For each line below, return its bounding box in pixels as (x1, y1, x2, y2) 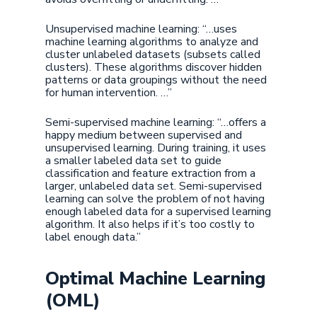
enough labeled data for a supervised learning (45, 204, 271, 219)
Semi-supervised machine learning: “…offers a (45, 115, 266, 130)
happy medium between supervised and (45, 127, 242, 143)
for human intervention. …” (45, 85, 172, 100)
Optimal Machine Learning (45, 266, 266, 291)
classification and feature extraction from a (45, 166, 255, 181)
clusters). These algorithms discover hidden (45, 59, 262, 75)
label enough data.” (45, 229, 144, 245)
